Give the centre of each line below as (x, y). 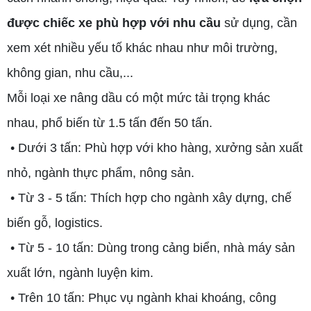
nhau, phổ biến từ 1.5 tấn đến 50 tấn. (110, 123)
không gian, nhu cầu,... (72, 73)
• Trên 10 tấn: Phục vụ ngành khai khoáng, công (142, 297)
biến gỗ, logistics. (55, 222)
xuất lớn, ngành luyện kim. (80, 272)
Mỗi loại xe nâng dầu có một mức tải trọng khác (138, 98)
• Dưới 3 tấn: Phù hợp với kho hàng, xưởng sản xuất (155, 148)
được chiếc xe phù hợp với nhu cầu (114, 23)
